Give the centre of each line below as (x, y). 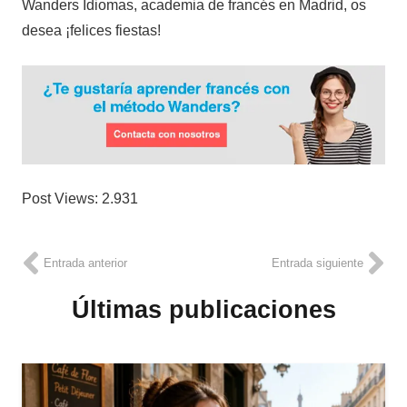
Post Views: (60, 199)
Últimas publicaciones (203, 310)
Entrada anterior (85, 263)
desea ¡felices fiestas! (91, 31)
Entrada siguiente (318, 263)
